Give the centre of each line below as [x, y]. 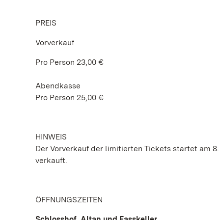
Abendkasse [58, 86]
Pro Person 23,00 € [69, 62]
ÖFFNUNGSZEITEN [69, 200]
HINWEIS [51, 137]
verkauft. [51, 160]
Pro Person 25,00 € [69, 97]
